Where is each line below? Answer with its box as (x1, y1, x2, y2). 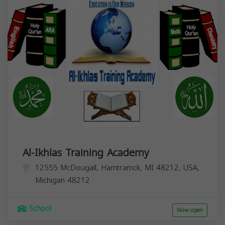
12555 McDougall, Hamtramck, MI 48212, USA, (35, 160, 199, 175)
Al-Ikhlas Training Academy (23, 143, 149, 162)
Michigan (35, 173, 65, 187)
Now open (177, 204, 203, 215)
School (27, 201, 51, 215)
